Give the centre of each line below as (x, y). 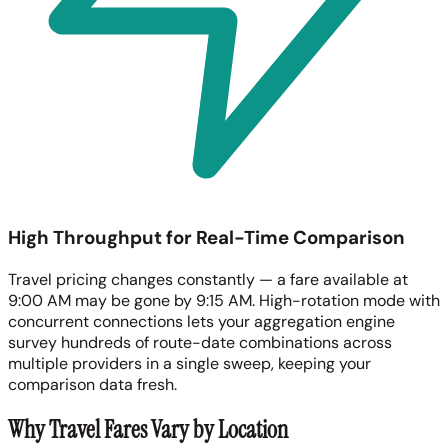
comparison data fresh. (92, 384)
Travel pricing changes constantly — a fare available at (208, 279)
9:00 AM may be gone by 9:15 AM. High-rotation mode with (224, 300)
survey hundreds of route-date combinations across (200, 342)
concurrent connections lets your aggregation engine (201, 321)
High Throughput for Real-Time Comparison (206, 237)
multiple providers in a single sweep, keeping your (189, 363)
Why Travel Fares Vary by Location (148, 430)
